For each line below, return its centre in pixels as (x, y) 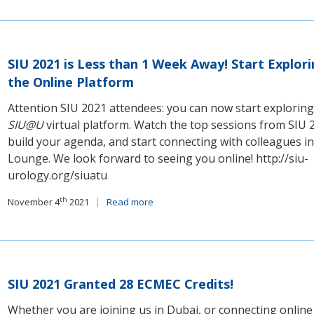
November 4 (34, 202)
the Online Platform (71, 82)
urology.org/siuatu (58, 175)
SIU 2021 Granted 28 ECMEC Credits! (121, 284)
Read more (130, 202)
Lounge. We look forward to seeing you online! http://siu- (158, 158)
